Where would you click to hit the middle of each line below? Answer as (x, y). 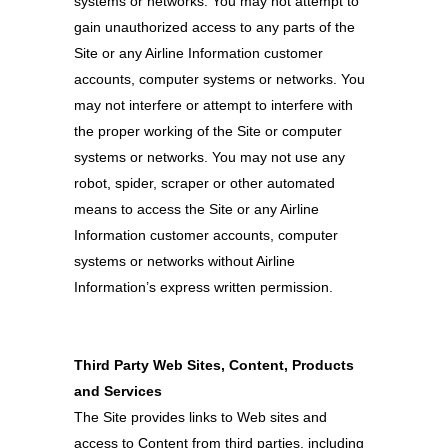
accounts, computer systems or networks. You (219, 79)
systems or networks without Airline (184, 261)
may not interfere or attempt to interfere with (213, 105)
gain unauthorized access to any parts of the (214, 27)
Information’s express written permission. (203, 287)
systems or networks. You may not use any (209, 157)
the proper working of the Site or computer (208, 131)
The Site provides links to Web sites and (200, 417)
